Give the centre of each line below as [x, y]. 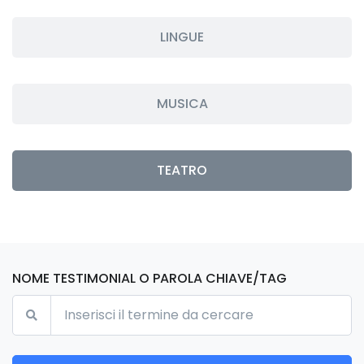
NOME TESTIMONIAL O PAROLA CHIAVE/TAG [149, 278]
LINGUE [182, 37]
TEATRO [182, 170]
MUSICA [182, 103]
